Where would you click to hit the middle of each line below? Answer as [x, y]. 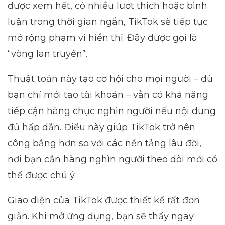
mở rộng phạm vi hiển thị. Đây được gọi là [102, 38]
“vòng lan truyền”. [47, 54]
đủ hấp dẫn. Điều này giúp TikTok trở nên [101, 127]
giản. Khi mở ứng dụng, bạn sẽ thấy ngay [101, 217]
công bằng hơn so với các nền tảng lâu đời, [104, 143]
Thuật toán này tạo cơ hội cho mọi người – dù [110, 79]
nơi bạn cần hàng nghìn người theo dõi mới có [113, 159]
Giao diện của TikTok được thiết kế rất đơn [104, 201]
